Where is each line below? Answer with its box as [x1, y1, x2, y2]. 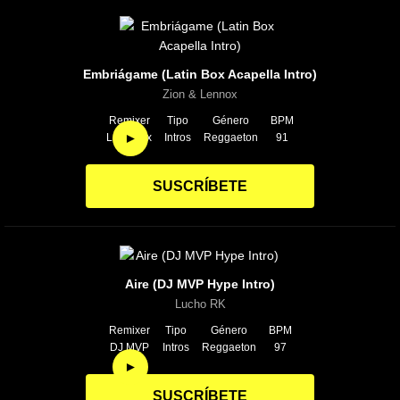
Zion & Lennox [162, 87, 237, 102]
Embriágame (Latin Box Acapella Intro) [83, 67, 317, 82]
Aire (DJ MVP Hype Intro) [125, 277, 275, 292]
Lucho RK [174, 297, 226, 312]
